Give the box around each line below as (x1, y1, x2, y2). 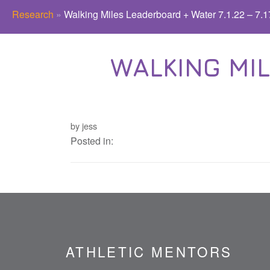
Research (12, 7, 54, 22)
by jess (70, 119, 97, 133)
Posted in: (70, 134, 113, 148)
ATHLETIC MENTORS (65, 241, 233, 261)
